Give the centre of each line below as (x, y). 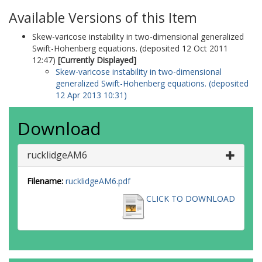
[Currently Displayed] (97, 60)
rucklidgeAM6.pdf (98, 181)
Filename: (45, 181)
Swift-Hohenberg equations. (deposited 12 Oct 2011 (130, 48)
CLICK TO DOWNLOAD (191, 199)
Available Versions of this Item (103, 18)
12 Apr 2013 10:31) (91, 95)
